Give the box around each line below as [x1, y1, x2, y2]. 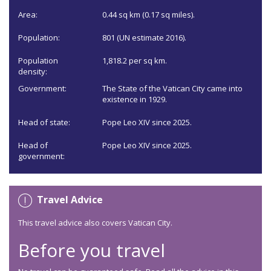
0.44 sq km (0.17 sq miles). [102, 9, 195, 21]
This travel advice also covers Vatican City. [18, 217, 172, 229]
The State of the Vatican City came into [102, 83, 243, 94]
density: [18, 66, 47, 77]
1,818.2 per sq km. [102, 55, 168, 67]
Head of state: [18, 117, 70, 128]
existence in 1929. [102, 94, 168, 105]
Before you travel [18, 238, 165, 263]
